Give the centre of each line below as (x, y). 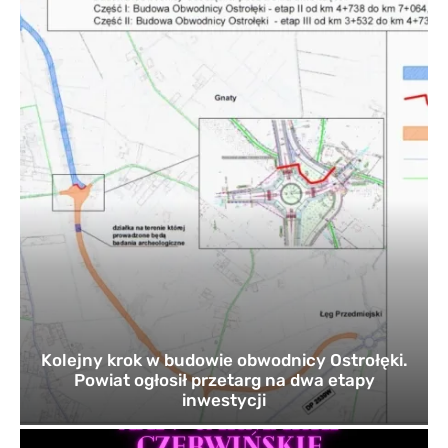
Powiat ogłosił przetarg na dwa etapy (224, 380)
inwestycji (224, 400)
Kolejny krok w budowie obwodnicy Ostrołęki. (224, 360)
